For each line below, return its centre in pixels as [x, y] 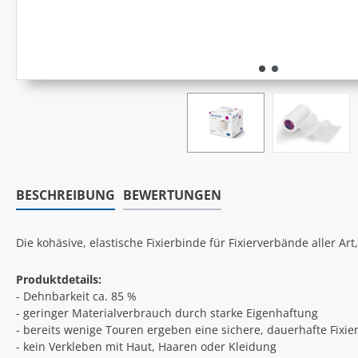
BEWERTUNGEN [172, 195]
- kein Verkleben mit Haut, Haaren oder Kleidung [146, 347]
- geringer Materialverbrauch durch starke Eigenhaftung [167, 313]
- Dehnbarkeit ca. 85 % [76, 296]
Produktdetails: [59, 280]
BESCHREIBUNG [66, 195]
